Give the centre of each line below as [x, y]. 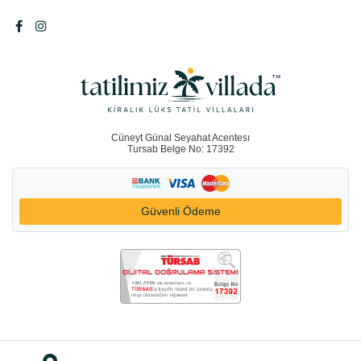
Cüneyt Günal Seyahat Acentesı [180, 137]
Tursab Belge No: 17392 [180, 149]
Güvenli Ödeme [180, 211]
